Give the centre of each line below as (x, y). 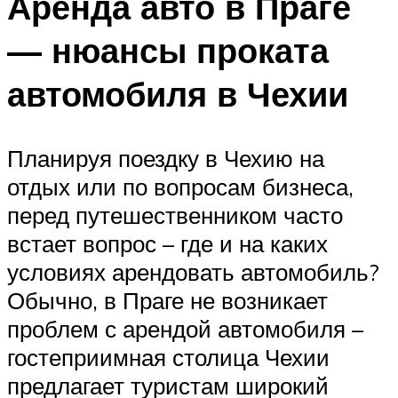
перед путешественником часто (175, 215)
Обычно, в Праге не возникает (167, 301)
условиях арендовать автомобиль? (193, 272)
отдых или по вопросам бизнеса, (180, 187)
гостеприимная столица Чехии (168, 358)
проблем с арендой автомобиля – (185, 329)
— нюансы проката (168, 51)
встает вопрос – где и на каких (167, 244)
